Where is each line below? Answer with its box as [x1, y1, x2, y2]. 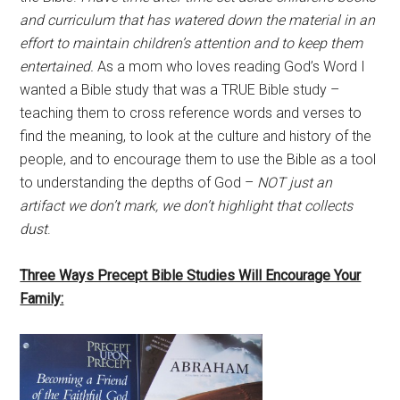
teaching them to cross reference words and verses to [20, 104, 362, 121]
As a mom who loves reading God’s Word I [94, 58, 366, 75]
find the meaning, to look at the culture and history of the [20, 128, 372, 145]
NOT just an [257, 174, 333, 191]
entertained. [20, 58, 95, 75]
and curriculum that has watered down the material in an [20, 12, 376, 29]
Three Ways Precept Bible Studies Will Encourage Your [20, 267, 362, 284]
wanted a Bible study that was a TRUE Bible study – [20, 81, 340, 98]
